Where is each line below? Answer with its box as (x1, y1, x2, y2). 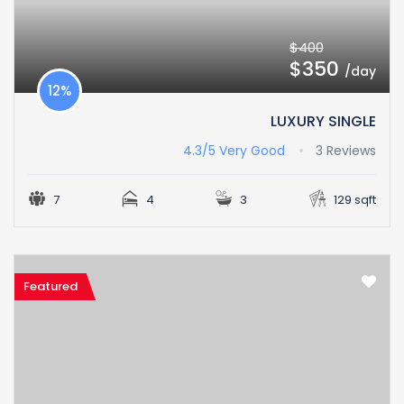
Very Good (219, 142, 285, 161)
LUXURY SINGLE (271, 111, 376, 133)
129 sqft (330, 191, 376, 209)
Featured (23, 278, 78, 296)
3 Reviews (316, 142, 376, 161)
